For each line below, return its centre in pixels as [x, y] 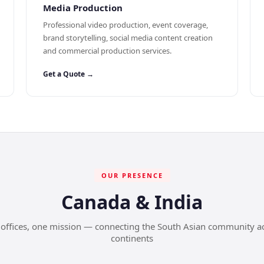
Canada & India [132, 202]
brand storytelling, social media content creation [128, 38]
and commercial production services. [107, 51]
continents [132, 238]
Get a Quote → [68, 74]
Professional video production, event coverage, [126, 25]
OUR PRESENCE [132, 175]
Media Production [83, 8]
